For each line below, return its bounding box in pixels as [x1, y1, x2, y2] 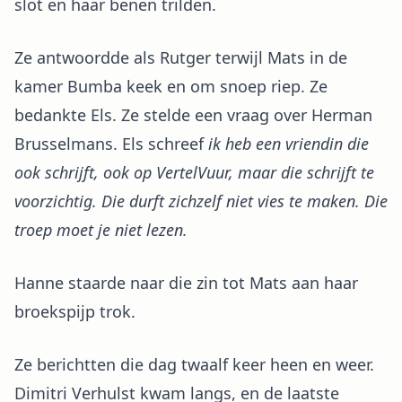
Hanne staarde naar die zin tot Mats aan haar [14, 272, 358, 293]
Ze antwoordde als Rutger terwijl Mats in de [14, 47, 347, 68]
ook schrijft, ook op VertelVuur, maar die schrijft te [14, 162, 374, 183]
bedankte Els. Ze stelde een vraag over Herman [14, 104, 372, 126]
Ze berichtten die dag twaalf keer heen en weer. [14, 354, 374, 375]
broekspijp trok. [14, 301, 135, 322]
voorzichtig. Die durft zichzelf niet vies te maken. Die [14, 190, 388, 212]
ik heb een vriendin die [208, 133, 369, 154]
